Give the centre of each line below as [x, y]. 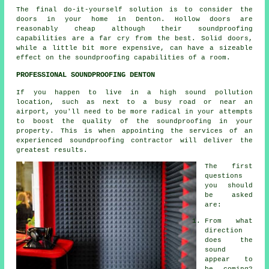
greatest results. [52, 150]
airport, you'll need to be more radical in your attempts [134, 111]
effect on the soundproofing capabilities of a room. [124, 57]
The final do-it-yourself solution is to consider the [134, 9]
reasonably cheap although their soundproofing [134, 29]
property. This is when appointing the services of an [134, 131]
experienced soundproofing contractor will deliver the [134, 140]
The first [229, 166]
